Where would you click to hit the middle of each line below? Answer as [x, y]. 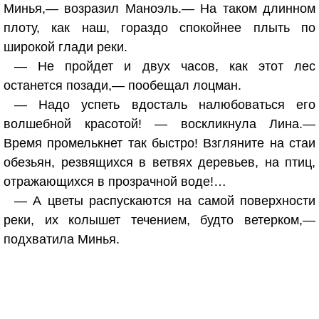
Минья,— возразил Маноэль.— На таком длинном [159, 9]
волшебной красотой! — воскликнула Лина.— [159, 124]
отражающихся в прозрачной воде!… [115, 182]
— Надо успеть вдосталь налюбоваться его [165, 105]
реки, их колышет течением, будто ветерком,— [159, 220]
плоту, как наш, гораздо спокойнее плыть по [159, 28]
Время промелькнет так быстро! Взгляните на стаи [159, 143]
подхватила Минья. [62, 239]
